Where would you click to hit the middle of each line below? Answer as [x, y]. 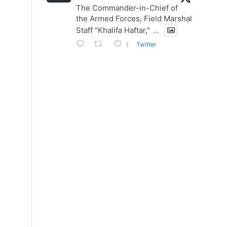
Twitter [146, 44]
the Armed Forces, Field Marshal [134, 19]
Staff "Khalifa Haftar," [114, 30]
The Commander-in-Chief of [127, 8]
